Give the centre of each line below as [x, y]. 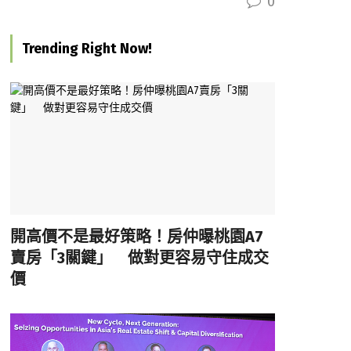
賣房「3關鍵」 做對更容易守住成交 [139, 257]
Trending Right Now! [87, 48]
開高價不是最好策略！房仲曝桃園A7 [136, 236]
